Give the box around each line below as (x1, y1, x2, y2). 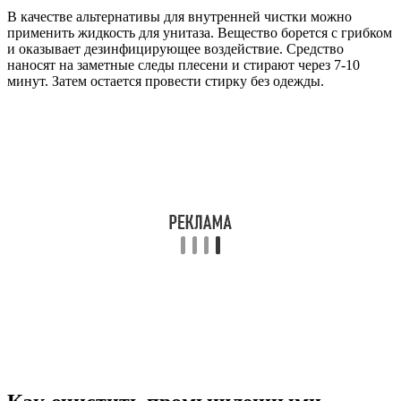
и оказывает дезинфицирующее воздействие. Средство (7, 40, 344, 56)
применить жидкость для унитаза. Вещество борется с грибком (7, 24, 392, 40)
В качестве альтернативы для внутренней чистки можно (7, 8, 352, 24)
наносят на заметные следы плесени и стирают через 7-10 (7, 56, 360, 73)
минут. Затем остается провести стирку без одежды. (7, 73, 324, 89)
